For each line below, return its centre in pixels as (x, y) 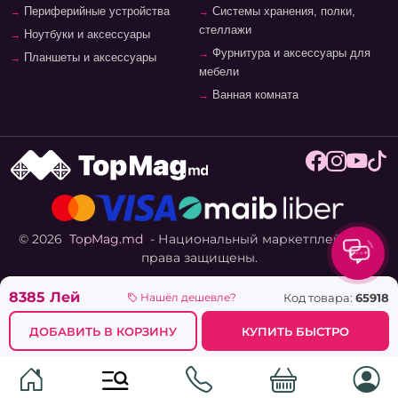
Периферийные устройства (95, 12)
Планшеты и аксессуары (88, 58)
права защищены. (199, 258)
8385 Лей (44, 297)
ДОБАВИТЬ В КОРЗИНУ (103, 331)
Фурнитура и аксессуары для (290, 53)
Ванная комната (254, 95)
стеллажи (225, 30)
